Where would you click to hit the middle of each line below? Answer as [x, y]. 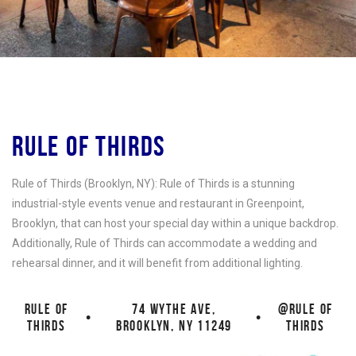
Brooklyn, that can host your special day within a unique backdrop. [175, 223]
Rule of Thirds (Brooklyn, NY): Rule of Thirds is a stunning [153, 184]
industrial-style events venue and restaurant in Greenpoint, [158, 203]
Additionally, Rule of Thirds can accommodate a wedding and [164, 243]
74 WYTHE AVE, [174, 309]
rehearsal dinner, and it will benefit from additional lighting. [157, 263]
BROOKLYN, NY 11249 [174, 326]
